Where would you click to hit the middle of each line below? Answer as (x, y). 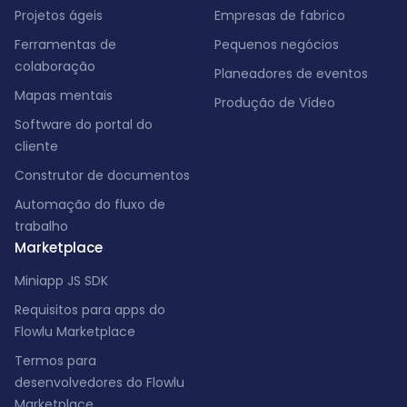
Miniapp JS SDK (61, 281)
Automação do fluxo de (90, 204)
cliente (36, 146)
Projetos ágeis (59, 15)
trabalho (41, 226)
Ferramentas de (65, 45)
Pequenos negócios (277, 45)
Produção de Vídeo (275, 103)
